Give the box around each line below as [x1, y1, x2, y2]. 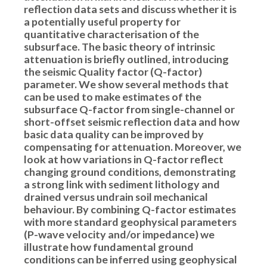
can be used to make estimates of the [24, 90, 201, 103]
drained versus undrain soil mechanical [24, 190, 208, 203]
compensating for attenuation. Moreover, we [24, 140, 241, 153]
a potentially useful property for [24, 15, 181, 28]
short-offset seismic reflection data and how [24, 115, 240, 128]
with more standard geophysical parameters [24, 215, 237, 228]
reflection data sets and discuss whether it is [24, 2, 237, 15]
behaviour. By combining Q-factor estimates [24, 203, 236, 216]
